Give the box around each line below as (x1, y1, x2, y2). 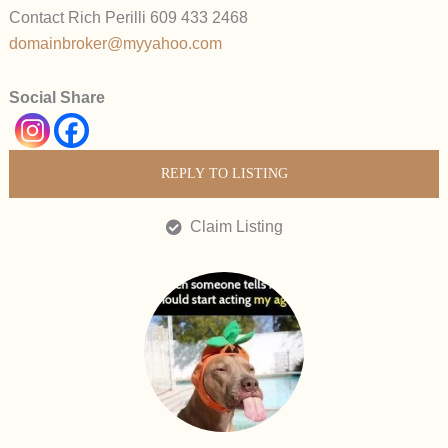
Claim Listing (189, 218, 283, 236)
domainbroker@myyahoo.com (8, 35, 222, 53)
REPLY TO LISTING (160, 166, 288, 182)
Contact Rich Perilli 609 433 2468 (8, 9, 248, 27)
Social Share (8, 89, 105, 107)
